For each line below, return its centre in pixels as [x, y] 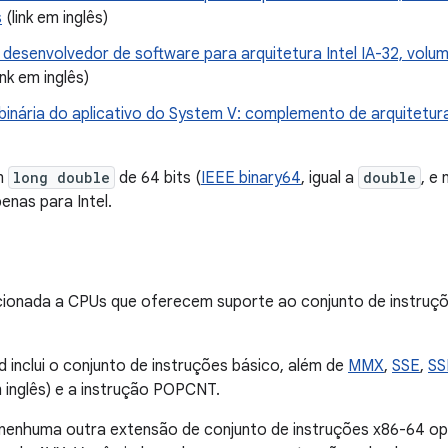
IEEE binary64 [251, 178]
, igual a [329, 178]
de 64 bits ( [158, 178]
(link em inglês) [55, 18]
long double [61, 177]
